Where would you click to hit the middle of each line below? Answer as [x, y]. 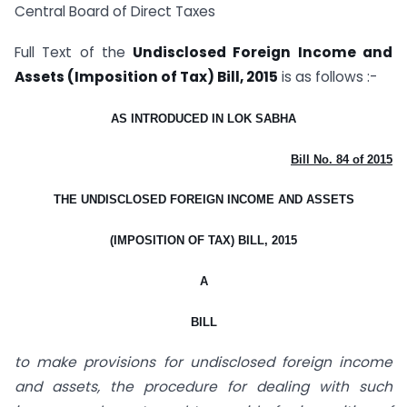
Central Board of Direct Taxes [115, 12]
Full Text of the [74, 52]
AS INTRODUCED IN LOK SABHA [203, 118]
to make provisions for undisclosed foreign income [203, 362]
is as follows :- [328, 76]
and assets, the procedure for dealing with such [203, 386]
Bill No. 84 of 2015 [342, 159]
